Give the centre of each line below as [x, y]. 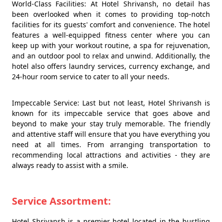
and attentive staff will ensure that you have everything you [111, 134]
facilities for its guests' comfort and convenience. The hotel [111, 25]
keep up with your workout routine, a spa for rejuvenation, [111, 45]
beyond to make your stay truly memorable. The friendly [111, 124]
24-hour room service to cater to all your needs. [92, 77]
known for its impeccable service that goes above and [111, 113]
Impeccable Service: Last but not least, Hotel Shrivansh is [111, 103]
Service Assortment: [61, 201]
